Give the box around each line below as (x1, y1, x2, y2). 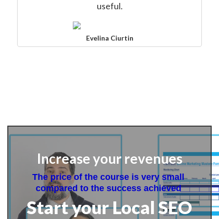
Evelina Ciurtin (86, 34, 133, 42)
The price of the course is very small (32, 172, 184, 182)
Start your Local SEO (27, 197, 192, 218)
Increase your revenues (37, 150, 182, 167)
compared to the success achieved (35, 183, 184, 193)
